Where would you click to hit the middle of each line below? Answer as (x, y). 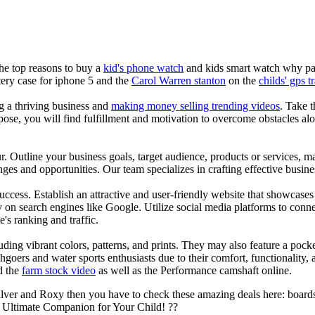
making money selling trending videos (195, 105)
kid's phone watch (143, 67)
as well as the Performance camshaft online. (194, 270)
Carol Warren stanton (179, 80)
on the (242, 80)
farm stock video (59, 270)
